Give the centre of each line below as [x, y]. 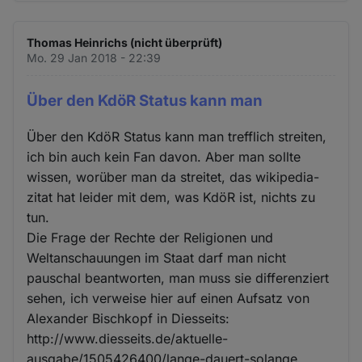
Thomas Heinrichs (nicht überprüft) [125, 42]
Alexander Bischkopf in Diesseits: [128, 319]
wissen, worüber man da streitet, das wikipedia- [173, 177]
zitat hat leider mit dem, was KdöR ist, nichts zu [171, 198]
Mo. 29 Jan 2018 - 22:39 [94, 57]
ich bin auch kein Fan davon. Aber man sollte [164, 157]
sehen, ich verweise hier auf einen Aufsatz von [168, 299]
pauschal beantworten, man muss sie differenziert [178, 278]
